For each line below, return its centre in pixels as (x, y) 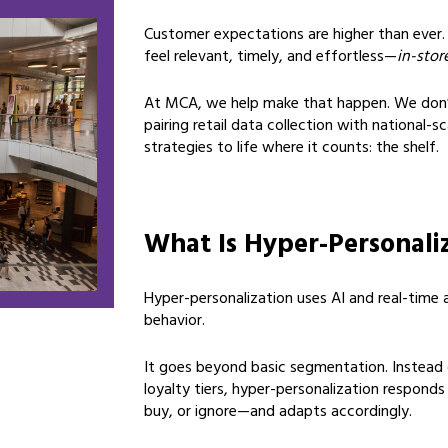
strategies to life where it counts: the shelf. (291, 149)
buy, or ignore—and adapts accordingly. (278, 413)
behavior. (174, 322)
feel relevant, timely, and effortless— (270, 58)
